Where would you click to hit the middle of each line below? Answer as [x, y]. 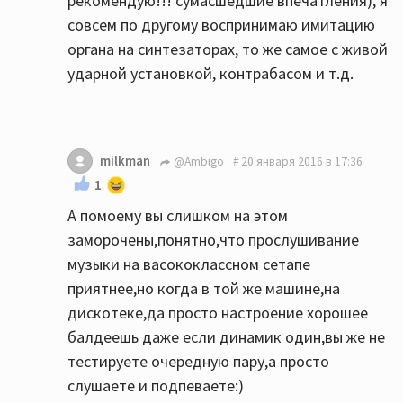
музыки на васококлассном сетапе [189, 264]
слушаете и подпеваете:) [156, 386]
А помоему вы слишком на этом [178, 216]
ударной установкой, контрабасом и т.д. [210, 74]
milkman [125, 161]
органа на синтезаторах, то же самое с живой [228, 49]
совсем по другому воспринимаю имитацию [221, 25]
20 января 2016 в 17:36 [302, 161]
